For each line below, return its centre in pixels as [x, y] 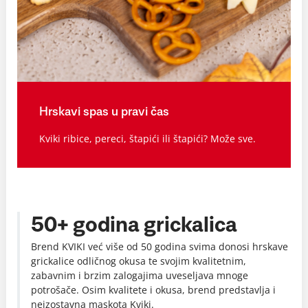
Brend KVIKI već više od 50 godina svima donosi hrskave [159, 247]
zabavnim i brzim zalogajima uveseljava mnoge [140, 276]
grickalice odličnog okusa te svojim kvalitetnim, [139, 261]
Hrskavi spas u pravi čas [104, 112]
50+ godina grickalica [134, 226]
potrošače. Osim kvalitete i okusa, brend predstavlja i [153, 290]
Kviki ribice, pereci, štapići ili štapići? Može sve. [147, 139]
